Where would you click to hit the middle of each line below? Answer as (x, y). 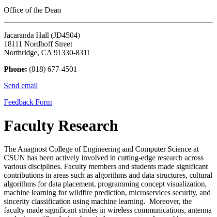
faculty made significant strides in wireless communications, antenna (108, 210)
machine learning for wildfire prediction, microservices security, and (107, 193)
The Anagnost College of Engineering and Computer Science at (101, 149)
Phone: (15, 69)
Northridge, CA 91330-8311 (47, 52)
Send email (21, 85)
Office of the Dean (32, 10)
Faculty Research (61, 126)
